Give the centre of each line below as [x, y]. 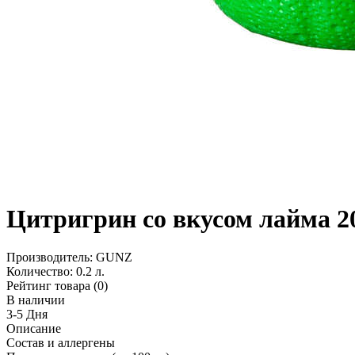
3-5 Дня [27, 315]
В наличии [36, 300]
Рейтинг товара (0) [57, 286]
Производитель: [51, 258]
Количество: [41, 272]
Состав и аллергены [61, 343]
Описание [34, 329]
